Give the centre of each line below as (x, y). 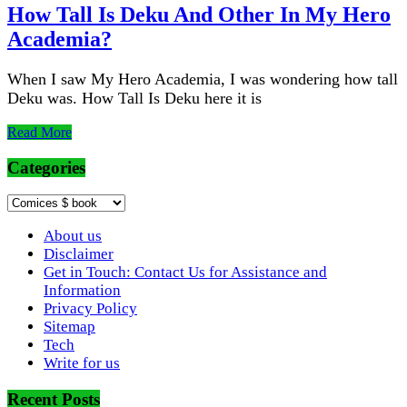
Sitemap (69, 327)
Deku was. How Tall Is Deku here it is (134, 98)
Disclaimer (79, 254)
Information (82, 291)
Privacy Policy (90, 309)
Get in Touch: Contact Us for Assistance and (185, 273)
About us (73, 236)
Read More (40, 132)
